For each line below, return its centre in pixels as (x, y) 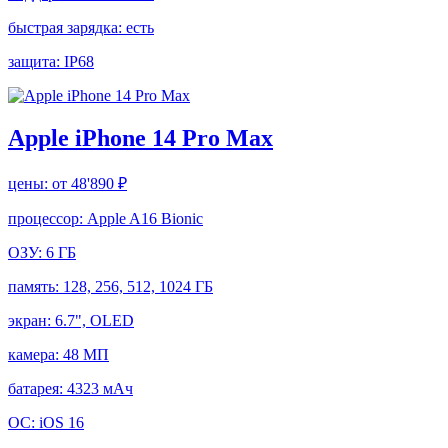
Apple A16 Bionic (145, 218)
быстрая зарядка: (67, 27)
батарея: (37, 388)
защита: (36, 61)
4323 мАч (100, 388)
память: (35, 286)
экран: (31, 320)
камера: (35, 354)
